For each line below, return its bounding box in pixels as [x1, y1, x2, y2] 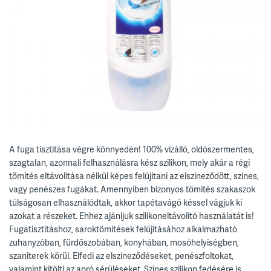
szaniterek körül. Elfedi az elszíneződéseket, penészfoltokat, [9, 250, 233, 261]
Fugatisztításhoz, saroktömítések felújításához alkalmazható [9, 223, 237, 235]
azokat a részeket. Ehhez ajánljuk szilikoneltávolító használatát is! [9, 210, 254, 221]
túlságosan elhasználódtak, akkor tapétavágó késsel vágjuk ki [9, 197, 242, 208]
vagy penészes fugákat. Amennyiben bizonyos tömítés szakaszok [9, 183, 255, 195]
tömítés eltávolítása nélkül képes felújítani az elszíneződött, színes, [9, 170, 259, 181]
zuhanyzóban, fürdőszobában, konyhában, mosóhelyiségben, [9, 237, 239, 248]
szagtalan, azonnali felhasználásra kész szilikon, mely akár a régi [9, 157, 250, 168]
